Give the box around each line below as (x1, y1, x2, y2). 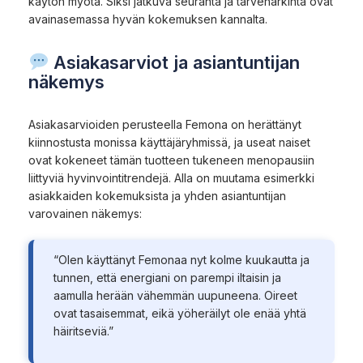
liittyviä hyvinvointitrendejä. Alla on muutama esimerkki (28, 170, 314, 185)
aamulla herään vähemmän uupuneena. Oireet (53, 288, 297, 302)
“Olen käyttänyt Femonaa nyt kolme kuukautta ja (53, 252, 310, 267)
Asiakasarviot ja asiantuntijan (49, 51, 301, 73)
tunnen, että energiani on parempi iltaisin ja (53, 270, 281, 284)
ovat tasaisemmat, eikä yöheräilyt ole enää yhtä (53, 305, 306, 320)
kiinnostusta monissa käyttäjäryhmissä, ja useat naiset (28, 135, 310, 149)
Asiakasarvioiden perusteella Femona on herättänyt (28, 117, 301, 131)
